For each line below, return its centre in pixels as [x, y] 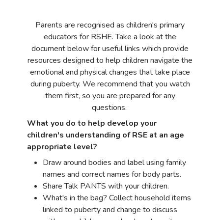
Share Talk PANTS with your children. [106, 186]
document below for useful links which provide [110, 49]
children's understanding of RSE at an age [106, 135]
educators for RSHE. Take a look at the [110, 37]
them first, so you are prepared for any [110, 96]
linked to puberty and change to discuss [110, 210]
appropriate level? [62, 147]
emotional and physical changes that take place [110, 72]
